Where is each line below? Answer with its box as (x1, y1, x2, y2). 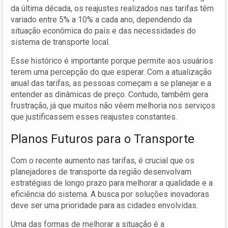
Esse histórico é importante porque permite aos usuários (11, 55, 213, 66)
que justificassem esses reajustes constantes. (11, 111, 177, 122)
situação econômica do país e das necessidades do (11, 25, 196, 36)
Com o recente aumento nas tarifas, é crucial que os (11, 155, 194, 165)
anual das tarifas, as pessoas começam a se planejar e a (11, 78, 211, 88)
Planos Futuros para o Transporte (11, 131, 194, 146)
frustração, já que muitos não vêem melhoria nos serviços (11, 100, 215, 110)
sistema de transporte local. (11, 37, 110, 47)
